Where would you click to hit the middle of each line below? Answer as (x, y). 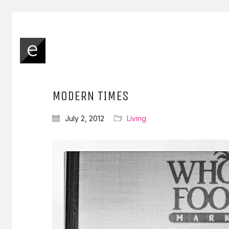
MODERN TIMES (90, 96)
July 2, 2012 (85, 118)
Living (136, 118)
